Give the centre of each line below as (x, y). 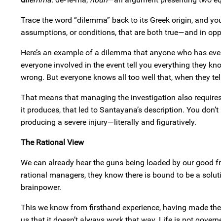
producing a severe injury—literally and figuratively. (109, 122)
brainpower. (41, 187)
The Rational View (52, 142)
